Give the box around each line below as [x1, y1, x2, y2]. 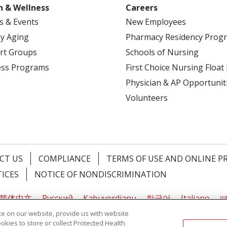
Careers [126, 2, 158, 13]
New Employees [126, 16, 186, 27]
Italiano [181, 193, 210, 204]
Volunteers [126, 92, 168, 103]
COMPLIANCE [39, 153, 91, 164]
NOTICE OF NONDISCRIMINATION [34, 169, 167, 180]
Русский [42, 193, 73, 204]
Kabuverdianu [83, 193, 136, 204]
